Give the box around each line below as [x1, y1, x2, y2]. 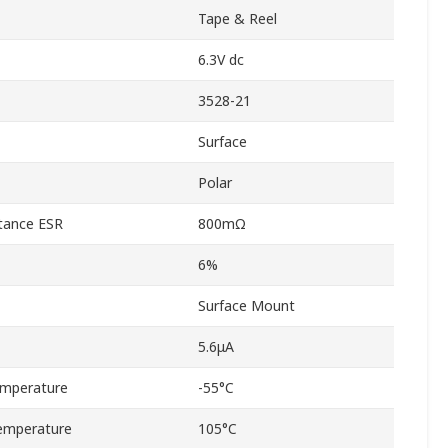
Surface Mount [198, 296, 295, 316]
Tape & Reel [198, 9, 277, 29]
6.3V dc [198, 50, 244, 70]
